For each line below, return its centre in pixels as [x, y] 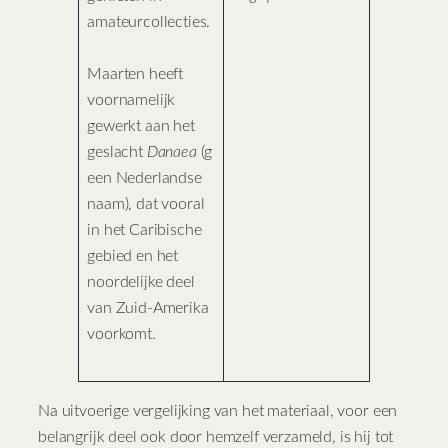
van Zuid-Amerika [148, 307]
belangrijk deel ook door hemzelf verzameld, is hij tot [216, 437]
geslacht [117, 151]
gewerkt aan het [141, 125]
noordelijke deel [141, 281]
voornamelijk [131, 99]
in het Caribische [144, 229]
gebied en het [133, 255]
